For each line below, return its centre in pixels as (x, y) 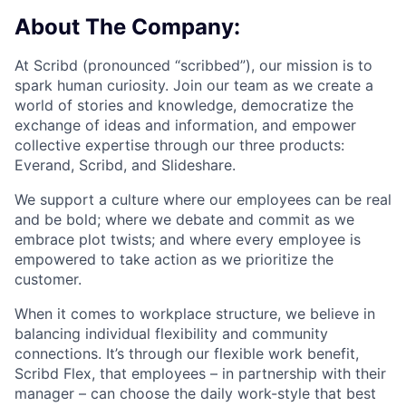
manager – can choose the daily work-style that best (195, 394)
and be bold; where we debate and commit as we (184, 220)
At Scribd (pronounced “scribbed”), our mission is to (193, 66)
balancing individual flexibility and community (171, 334)
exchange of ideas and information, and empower (185, 126)
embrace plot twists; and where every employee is (188, 240)
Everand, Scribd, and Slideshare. (125, 165)
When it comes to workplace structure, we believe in (195, 314)
